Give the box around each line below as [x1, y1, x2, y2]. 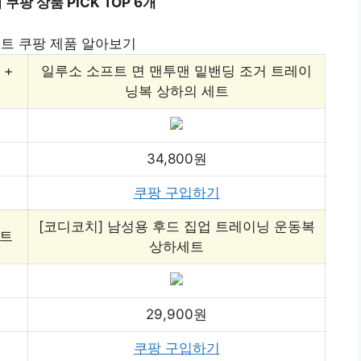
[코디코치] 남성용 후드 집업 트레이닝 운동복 [38, 218, 315, 234]
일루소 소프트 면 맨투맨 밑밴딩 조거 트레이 [41, 62, 312, 79]
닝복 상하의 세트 [124, 82, 229, 99]
